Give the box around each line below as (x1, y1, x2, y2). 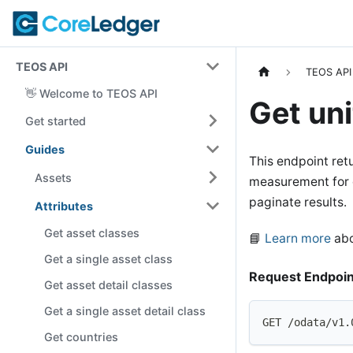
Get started (25, 113, 86, 128)
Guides (25, 142, 65, 156)
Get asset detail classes (44, 278, 173, 292)
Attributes (35, 199, 93, 213)
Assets (35, 170, 72, 184)
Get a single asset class (44, 252, 173, 266)
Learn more (265, 231, 331, 247)
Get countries (44, 330, 118, 344)
